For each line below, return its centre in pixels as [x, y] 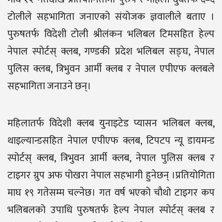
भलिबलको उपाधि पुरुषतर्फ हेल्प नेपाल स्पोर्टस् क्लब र [111, 210]
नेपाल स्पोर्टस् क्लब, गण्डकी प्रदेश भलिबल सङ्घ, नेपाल [111, 51]
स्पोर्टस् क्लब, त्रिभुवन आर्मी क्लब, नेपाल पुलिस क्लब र [111, 158]
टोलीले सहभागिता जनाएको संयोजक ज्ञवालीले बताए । [111, 17]
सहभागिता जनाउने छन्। [49, 86]
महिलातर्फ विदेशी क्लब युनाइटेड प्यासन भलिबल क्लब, [111, 123]
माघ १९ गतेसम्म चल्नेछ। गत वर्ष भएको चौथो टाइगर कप [111, 193]
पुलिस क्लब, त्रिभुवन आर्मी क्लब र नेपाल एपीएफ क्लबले [111, 69]
